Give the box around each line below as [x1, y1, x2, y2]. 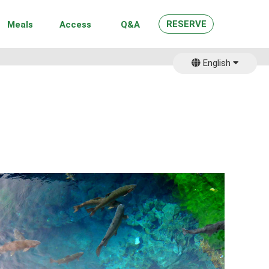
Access [59, 19, 91, 30]
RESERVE [166, 19, 207, 29]
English [201, 58, 233, 68]
